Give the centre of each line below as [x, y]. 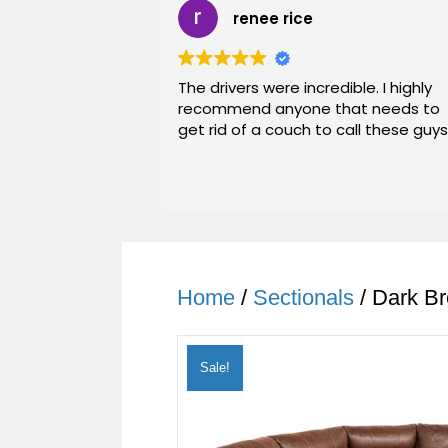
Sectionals [303, 297]
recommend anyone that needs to [309, 108]
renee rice [273, 18]
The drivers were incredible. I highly [305, 87]
